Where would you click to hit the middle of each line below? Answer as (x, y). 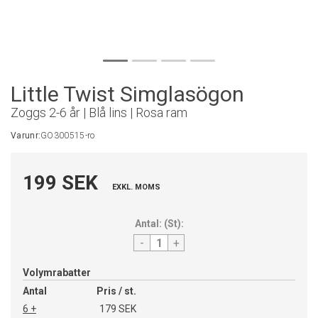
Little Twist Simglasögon (127, 94)
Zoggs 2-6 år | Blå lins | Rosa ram (99, 113)
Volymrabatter (57, 273)
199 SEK (60, 183)
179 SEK (118, 309)
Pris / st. (116, 291)
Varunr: (26, 136)
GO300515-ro (68, 136)
